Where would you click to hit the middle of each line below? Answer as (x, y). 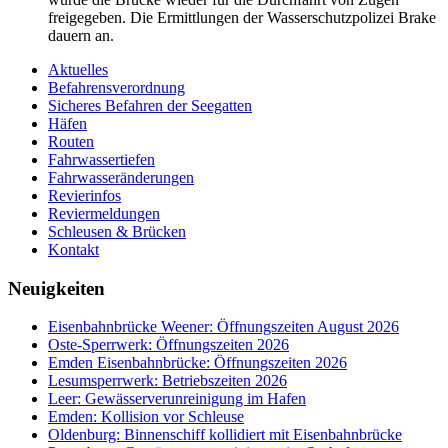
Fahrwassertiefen (101, 159)
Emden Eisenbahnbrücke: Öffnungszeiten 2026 (197, 363)
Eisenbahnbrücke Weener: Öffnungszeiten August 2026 (223, 327)
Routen (71, 141)
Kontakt (73, 249)
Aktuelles (78, 69)
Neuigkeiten (56, 288)
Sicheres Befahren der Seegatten (150, 105)
